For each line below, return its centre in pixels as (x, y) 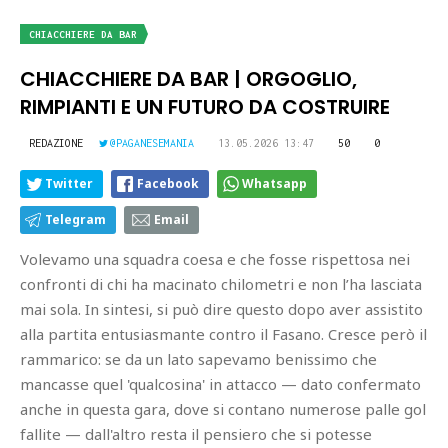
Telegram (75, 219)
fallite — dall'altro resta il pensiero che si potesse (196, 433)
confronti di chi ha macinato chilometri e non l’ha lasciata (221, 283)
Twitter (69, 183)
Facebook (168, 183)
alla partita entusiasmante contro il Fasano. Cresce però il (223, 333)
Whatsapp (274, 183)
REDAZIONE (56, 142)
